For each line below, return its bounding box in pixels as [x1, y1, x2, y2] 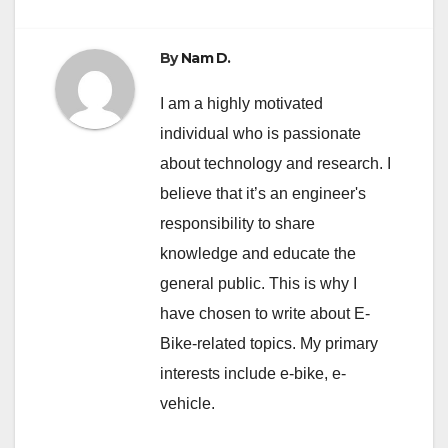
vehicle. [160, 395, 215, 412]
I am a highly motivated [160, 95, 323, 112]
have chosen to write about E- [160, 305, 370, 322]
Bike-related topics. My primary [160, 335, 378, 352]
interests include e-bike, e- [160, 365, 346, 382]
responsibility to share [160, 215, 315, 232]
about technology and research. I [160, 155, 391, 172]
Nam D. [180, 48, 231, 67]
